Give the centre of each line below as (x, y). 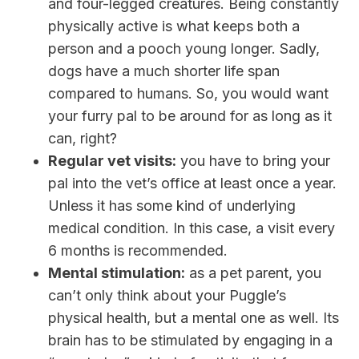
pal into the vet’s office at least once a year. (192, 184)
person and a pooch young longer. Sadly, (184, 49)
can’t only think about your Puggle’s (167, 296)
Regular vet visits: (112, 161)
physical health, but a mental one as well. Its (194, 318)
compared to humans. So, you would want (188, 94)
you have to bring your (253, 161)
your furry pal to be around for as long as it (190, 116)
